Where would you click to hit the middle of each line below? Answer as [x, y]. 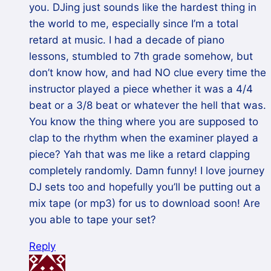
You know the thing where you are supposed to [144, 122]
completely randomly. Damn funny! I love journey [147, 171]
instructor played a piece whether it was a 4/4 [141, 89]
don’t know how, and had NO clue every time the [148, 73]
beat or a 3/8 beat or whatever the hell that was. [148, 106]
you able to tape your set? [93, 220]
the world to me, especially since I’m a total [134, 24]
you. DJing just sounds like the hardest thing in [143, 8]
